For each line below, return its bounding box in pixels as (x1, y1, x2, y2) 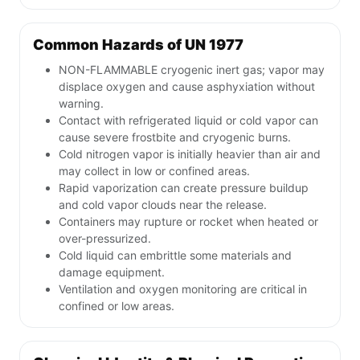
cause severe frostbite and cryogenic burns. (59, 130, 291, 145)
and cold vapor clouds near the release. (59, 198, 267, 212)
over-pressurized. (59, 231, 151, 246)
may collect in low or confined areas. (59, 164, 250, 178)
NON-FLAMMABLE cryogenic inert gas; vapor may (59, 63, 325, 77)
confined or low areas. (59, 299, 174, 313)
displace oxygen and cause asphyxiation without (59, 80, 315, 94)
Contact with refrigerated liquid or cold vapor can (59, 113, 318, 128)
